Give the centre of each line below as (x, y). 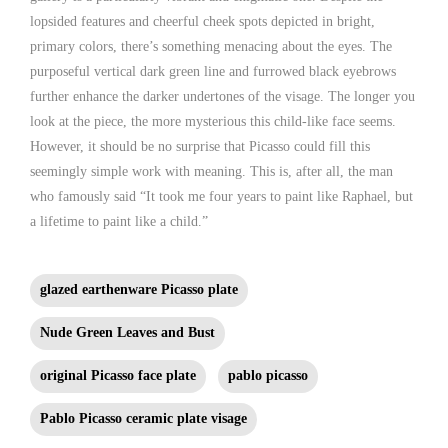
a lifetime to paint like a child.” (119, 221)
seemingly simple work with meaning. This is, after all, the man (211, 171)
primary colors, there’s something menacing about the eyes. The (211, 46)
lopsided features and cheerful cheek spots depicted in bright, (202, 21)
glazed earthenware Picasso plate (139, 289)
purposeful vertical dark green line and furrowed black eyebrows (213, 71)
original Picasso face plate (118, 375)
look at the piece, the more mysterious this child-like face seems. (213, 121)
